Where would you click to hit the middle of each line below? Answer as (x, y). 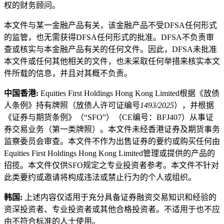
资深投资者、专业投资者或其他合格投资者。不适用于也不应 (112, 209)
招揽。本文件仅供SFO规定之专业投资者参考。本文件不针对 (111, 165)
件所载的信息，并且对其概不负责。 (68, 73)
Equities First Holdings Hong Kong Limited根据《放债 (130, 93)
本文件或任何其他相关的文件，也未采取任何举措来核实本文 (112, 61)
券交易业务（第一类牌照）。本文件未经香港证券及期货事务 (112, 129)
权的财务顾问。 (32, 5)
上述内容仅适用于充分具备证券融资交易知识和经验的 (120, 197)
